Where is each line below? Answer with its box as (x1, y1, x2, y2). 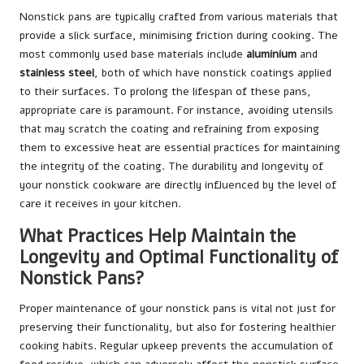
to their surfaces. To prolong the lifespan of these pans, (19, 83, 311, 99)
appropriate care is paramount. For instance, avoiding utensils (19, 102, 333, 118)
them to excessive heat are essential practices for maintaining (19, 139, 340, 155)
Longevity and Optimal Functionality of (19, 244, 338, 270)
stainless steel (19, 64, 94, 80)
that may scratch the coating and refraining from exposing (19, 120, 319, 136)
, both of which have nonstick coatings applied (94, 64, 331, 80)
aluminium (246, 45, 297, 62)
